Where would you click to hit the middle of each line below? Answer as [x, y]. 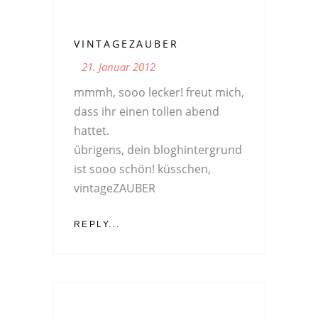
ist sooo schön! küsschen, [142, 169]
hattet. [92, 131]
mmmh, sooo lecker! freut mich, [159, 93]
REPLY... [97, 225]
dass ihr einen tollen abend [147, 112]
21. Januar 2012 [119, 67]
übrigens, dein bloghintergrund [158, 150]
